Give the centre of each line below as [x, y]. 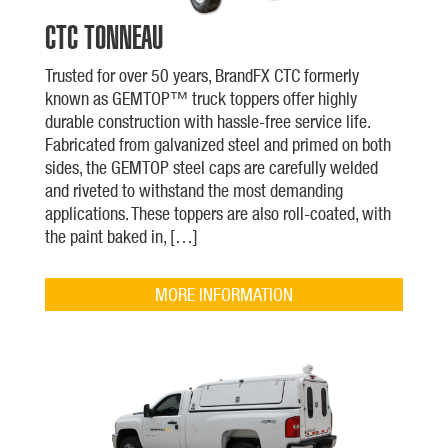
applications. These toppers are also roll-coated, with [217, 213]
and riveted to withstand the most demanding [193, 190]
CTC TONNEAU [103, 36]
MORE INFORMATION [223, 294]
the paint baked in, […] [121, 236]
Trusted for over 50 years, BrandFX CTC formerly [201, 75]
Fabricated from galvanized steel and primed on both [217, 144]
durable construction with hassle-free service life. [207, 121]
